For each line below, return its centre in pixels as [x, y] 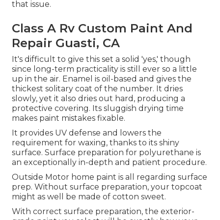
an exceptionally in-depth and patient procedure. [109, 163]
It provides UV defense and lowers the [87, 133]
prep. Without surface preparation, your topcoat [107, 187]
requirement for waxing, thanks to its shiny [96, 143]
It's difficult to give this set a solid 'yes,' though [101, 59]
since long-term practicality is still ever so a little [104, 69]
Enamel [78, 79]
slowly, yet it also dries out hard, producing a [98, 99]
